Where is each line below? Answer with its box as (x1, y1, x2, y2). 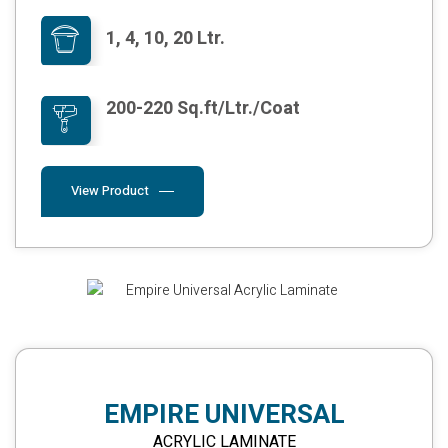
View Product (71, 180, 149, 200)
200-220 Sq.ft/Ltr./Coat (106, 94, 300, 122)
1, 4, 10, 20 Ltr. (106, 24, 225, 52)
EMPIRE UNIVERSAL (103, 395, 345, 434)
